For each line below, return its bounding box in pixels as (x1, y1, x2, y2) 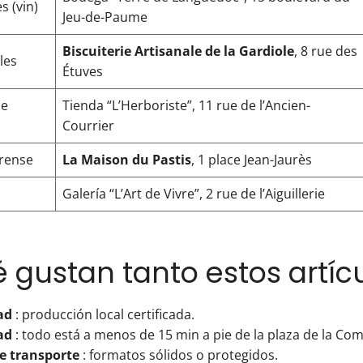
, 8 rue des (294, 42, 357, 60)
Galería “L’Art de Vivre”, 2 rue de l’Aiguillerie (62, 185, 325, 203)
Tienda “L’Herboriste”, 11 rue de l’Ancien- (62, 96, 310, 114)
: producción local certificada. (12, 305, 194, 323)
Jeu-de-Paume (62, 8, 147, 26)
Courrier (62, 117, 114, 135)
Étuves (62, 62, 103, 80)
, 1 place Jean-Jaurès (191, 151, 312, 169)
